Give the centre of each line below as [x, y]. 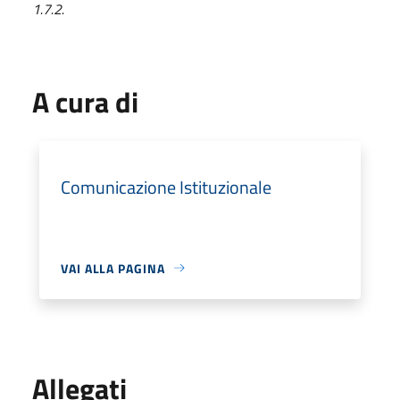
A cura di [85, 101]
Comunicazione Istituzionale [166, 187]
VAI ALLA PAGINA [113, 268]
